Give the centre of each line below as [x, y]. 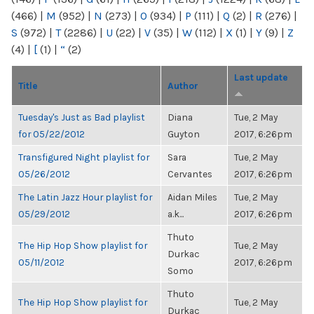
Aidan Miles [192, 197]
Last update [261, 77]
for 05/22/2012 [52, 134]
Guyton [184, 134]
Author [183, 86]
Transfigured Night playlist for [84, 157]
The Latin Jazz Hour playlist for [85, 197]
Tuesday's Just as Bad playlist [82, 117]
